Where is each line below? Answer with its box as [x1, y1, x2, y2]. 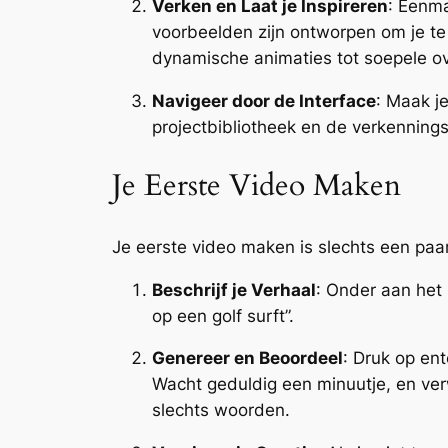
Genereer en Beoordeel [152, 348, 343, 369]
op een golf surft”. [152, 305, 294, 326]
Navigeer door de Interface [152, 90, 376, 111]
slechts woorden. [152, 400, 290, 421]
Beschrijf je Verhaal [152, 279, 316, 300]
